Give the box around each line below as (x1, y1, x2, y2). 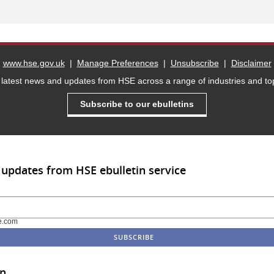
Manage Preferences (76, 58, 158, 68)
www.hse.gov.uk (2, 58, 65, 68)
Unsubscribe (170, 58, 219, 68)
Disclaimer (231, 58, 272, 68)
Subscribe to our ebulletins (80, 99, 194, 109)
